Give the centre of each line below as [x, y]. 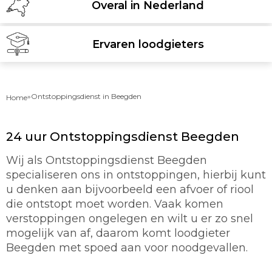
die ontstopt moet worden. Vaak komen [115, 204]
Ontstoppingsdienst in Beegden [86, 96]
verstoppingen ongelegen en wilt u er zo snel [130, 219]
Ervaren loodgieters [148, 44]
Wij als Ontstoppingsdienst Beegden [107, 160]
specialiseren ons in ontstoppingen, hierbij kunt [136, 175]
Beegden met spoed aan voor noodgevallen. [127, 248]
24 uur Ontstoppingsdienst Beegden [123, 137]
